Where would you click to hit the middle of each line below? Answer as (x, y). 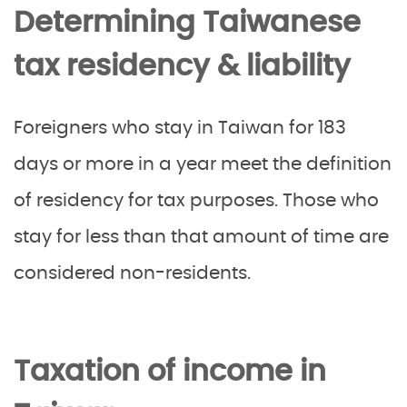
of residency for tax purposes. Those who (196, 201)
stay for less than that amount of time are (201, 237)
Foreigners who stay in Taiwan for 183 (180, 128)
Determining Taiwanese (187, 23)
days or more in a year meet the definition (203, 164)
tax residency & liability (182, 66)
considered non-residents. (132, 273)
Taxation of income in (170, 372)
